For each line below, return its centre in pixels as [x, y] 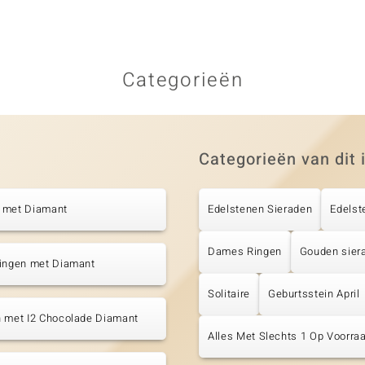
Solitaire [229, 294]
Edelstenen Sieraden [260, 209]
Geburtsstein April [314, 294]
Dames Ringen [245, 252]
